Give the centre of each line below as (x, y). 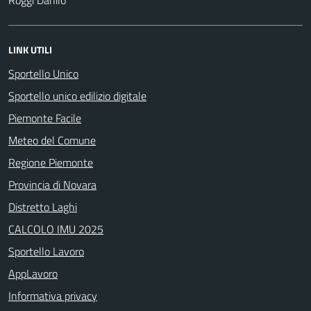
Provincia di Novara (52, 184)
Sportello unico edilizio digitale (77, 95)
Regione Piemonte (51, 162)
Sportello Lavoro (46, 251)
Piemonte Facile (45, 118)
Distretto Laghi (43, 207)
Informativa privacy (53, 295)
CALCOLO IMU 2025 (56, 229)
